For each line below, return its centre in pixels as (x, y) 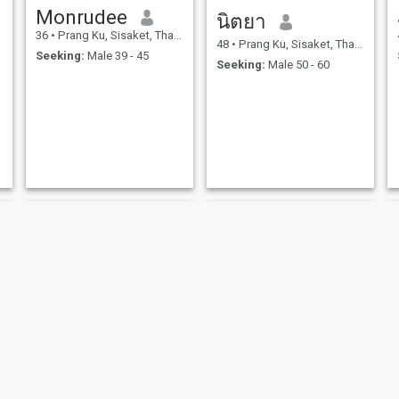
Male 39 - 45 (116, 55)
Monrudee (81, 17)
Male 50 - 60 (297, 64)
